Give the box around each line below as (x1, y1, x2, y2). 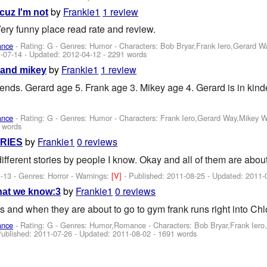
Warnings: (76, 170, 112, 182)
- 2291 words (101, 48, 147, 60)
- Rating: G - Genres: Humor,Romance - (13, 219, 154, 231)
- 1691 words (151, 228, 197, 240)
